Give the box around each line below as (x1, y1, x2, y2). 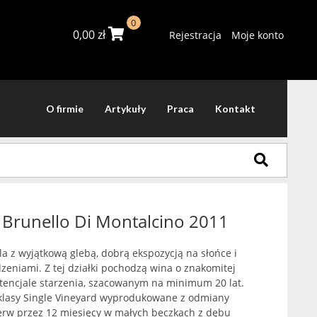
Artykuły (105, 103, 146, 115)
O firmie (46, 103, 83, 115)
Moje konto (231, 28, 284, 42)
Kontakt (215, 103, 255, 115)
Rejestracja (168, 28, 221, 42)
